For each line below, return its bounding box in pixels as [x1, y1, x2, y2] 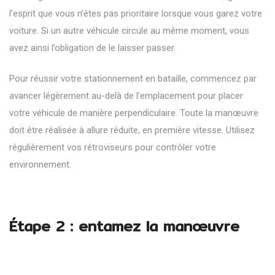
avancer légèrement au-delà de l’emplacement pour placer [9, 90, 243, 101]
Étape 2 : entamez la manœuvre [9, 214, 239, 238]
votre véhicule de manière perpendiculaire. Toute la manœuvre [9, 107, 258, 118]
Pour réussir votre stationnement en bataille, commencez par [9, 72, 257, 84]
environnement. [9, 158, 71, 170]
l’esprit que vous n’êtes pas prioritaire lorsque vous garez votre [9, 7, 262, 19]
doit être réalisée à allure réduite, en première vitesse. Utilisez [9, 124, 255, 136]
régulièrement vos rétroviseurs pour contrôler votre [9, 141, 216, 153]
